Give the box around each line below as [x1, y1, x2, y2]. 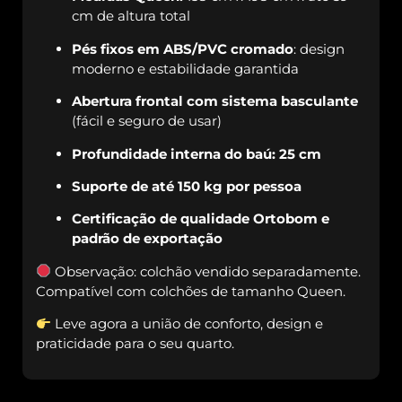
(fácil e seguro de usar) [72, 112, 222, 130]
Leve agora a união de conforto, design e [51, 315, 324, 333]
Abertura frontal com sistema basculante [72, 92, 358, 110]
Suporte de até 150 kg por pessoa [72, 177, 301, 195]
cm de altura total [72, 7, 190, 25]
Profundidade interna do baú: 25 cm [72, 144, 321, 162]
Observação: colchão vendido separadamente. [51, 262, 362, 280]
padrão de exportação [72, 230, 223, 248]
